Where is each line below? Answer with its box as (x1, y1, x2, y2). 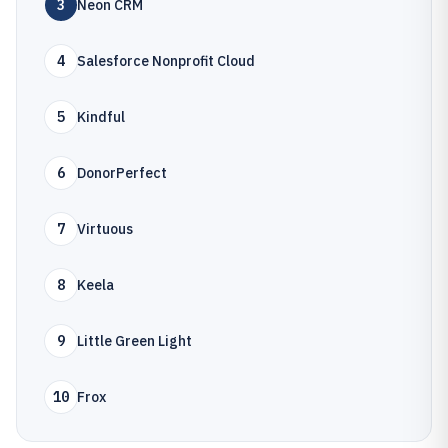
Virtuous (77, 220, 133, 238)
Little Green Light (77, 332, 192, 350)
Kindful (77, 108, 125, 126)
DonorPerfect (77, 164, 167, 182)
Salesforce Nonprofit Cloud (77, 52, 255, 70)
